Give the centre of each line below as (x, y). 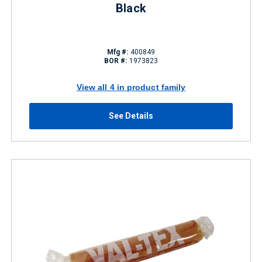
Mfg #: (118, 52)
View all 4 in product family (131, 87)
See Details (131, 116)
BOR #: (116, 61)
